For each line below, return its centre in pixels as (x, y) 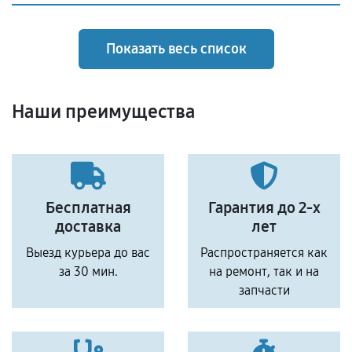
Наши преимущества (104, 112)
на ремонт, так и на (264, 271)
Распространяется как (264, 253)
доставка (88, 226)
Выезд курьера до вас (88, 253)
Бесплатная (88, 207)
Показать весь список (176, 49)
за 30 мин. (88, 271)
